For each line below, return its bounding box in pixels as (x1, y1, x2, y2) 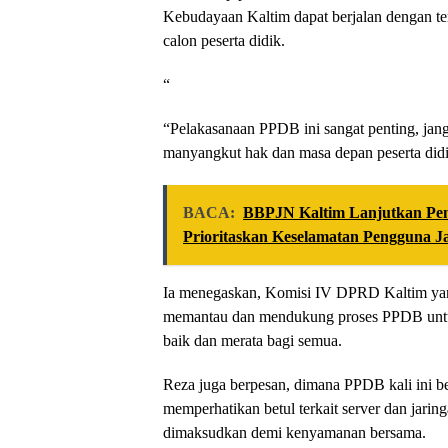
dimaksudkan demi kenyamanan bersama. (163, 424, 426, 442)
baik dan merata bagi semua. (163, 332, 342, 350)
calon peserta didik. (163, 32, 285, 50)
